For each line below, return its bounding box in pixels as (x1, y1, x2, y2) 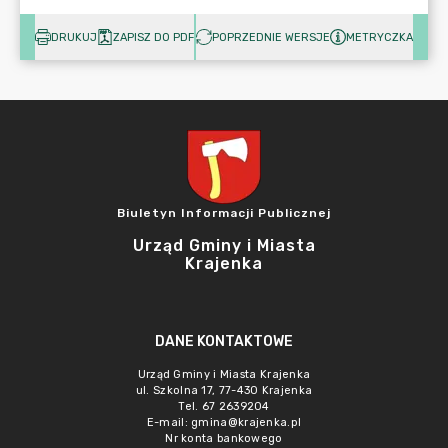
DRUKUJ (51, 30, 97, 44)
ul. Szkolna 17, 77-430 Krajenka (135, 384, 313, 397)
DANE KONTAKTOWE (155, 333, 293, 350)
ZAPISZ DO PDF (113, 30, 194, 44)
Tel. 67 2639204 (178, 400, 270, 413)
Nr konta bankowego (165, 432, 283, 445)
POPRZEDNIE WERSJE (212, 30, 330, 44)
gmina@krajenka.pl (191, 416, 302, 429)
